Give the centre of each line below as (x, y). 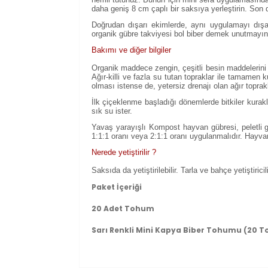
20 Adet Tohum (123, 208)
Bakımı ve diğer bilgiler (131, 50)
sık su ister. (112, 111)
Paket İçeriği (118, 187)
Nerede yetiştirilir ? (124, 152)
